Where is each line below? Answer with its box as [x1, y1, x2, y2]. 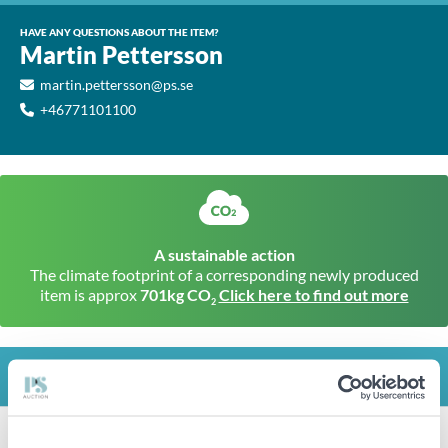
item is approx [39, 285, 140, 304]
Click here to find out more [218, 285, 409, 304]
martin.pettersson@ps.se [40, 76, 193, 93]
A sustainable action [153, 245, 295, 264]
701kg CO [139, 285, 211, 304]
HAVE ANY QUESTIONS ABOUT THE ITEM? [20, 26, 218, 38]
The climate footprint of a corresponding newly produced [29, 265, 419, 284]
